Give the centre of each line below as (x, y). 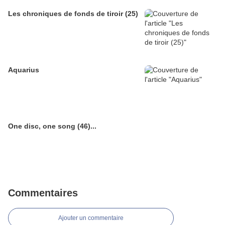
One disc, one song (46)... (52, 126)
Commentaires (43, 193)
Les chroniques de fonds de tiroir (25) (73, 14)
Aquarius (24, 70)
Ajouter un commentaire (91, 218)
